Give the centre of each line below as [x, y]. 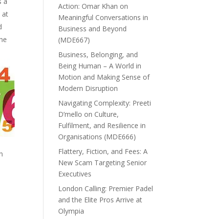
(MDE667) [74, 40]
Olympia [71, 211]
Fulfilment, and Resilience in [102, 125]
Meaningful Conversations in [103, 17]
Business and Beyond [93, 28]
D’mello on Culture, [89, 114]
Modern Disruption [88, 88]
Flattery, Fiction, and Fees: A [103, 151]
